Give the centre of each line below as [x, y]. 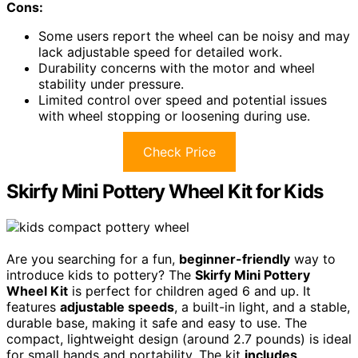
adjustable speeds [117, 306]
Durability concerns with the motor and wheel [177, 68]
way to [313, 259]
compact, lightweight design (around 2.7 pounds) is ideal [179, 338]
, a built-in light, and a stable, [262, 306]
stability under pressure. [111, 84]
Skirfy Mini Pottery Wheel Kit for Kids [165, 191]
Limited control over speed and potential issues [183, 99]
